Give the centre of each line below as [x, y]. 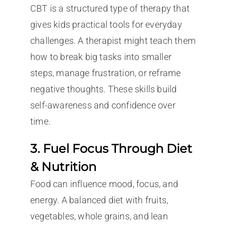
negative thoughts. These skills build [103, 89]
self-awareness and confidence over [103, 105]
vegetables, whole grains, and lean [99, 216]
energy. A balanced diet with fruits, [99, 200]
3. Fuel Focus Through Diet [111, 149]
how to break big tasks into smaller [101, 57]
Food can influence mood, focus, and [104, 184]
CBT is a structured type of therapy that [110, 9]
